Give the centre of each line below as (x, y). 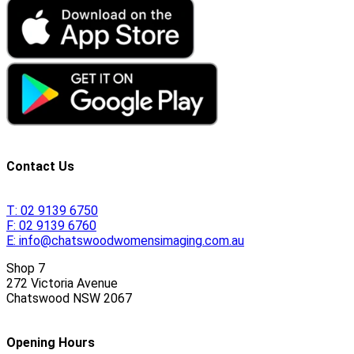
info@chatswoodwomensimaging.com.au (132, 240)
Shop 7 (26, 268)
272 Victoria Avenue (62, 283)
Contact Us (40, 166)
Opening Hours (51, 343)
